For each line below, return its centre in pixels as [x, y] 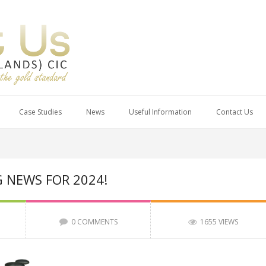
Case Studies [40, 112]
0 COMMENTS [94, 222]
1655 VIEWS [219, 222]
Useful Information [160, 112]
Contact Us [235, 112]
